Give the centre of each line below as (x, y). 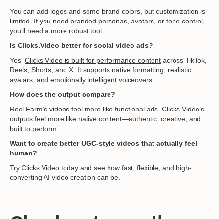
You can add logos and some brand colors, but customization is (108, 11)
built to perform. (34, 129)
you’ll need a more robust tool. (57, 31)
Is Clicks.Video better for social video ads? (81, 46)
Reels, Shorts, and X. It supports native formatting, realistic (100, 70)
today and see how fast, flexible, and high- (125, 168)
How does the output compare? (63, 95)
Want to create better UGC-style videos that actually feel (103, 143)
